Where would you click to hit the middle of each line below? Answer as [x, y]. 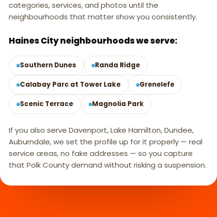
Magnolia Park [118, 104]
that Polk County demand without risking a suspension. [108, 165]
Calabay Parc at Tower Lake [70, 85]
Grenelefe [157, 85]
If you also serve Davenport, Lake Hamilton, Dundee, [101, 130]
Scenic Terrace [46, 104]
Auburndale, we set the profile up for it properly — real [106, 142]
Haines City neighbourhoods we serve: [93, 41]
